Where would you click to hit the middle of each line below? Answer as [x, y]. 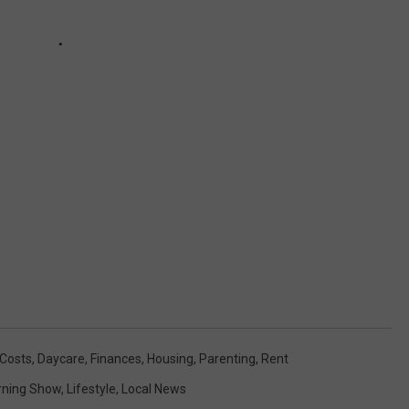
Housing [170, 358]
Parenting [227, 358]
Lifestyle [91, 388]
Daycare [61, 358]
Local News [154, 388]
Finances [116, 358]
